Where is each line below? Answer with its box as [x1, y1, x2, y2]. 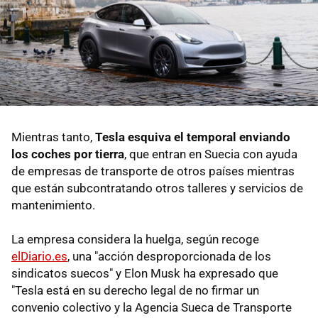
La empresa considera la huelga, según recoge [11, 231, 259, 246]
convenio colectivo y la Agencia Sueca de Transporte [11, 300, 292, 314]
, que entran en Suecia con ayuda [124, 146, 297, 161]
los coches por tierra [11, 146, 124, 161]
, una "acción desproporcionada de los [67, 248, 271, 263]
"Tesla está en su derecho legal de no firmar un [11, 283, 259, 297]
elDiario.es [11, 248, 67, 263]
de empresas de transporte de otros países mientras [11, 163, 295, 178]
